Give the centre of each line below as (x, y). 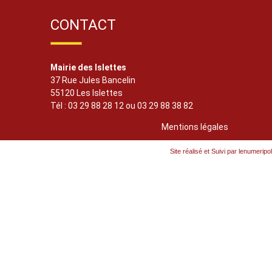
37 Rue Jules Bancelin (93, 80)
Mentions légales (195, 127)
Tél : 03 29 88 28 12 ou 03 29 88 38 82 (122, 106)
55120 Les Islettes (87, 93)
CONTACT (83, 25)
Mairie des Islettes (88, 67)
